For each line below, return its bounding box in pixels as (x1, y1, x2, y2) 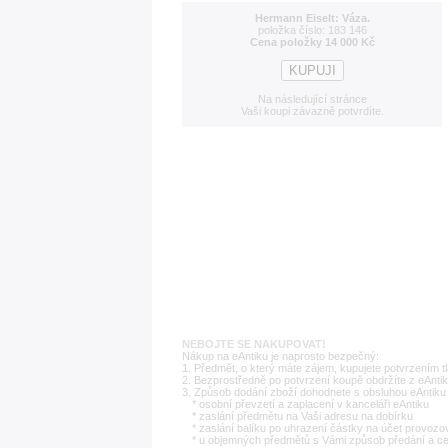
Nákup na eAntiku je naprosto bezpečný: (182, 350, 379, 362)
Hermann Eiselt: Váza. (254, 12, 370, 24)
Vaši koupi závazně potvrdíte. (240, 105, 384, 117)
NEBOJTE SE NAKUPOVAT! (182, 338, 326, 350)
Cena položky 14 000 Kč (249, 36, 375, 48)
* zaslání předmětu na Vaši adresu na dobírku (192, 410, 413, 422)
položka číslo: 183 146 (257, 24, 367, 36)
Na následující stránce (257, 93, 367, 105)
